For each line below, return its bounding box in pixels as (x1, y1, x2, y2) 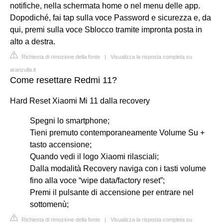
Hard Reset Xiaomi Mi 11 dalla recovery (10, 96, 150, 105)
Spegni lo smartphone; (30, 116, 110, 125)
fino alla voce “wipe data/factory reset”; (30, 176, 165, 185)
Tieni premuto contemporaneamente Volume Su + (30, 128, 205, 137)
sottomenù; (30, 200, 69, 209)
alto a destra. (10, 37, 55, 46)
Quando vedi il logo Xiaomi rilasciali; (30, 152, 159, 161)
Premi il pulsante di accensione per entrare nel (30, 188, 194, 197)
